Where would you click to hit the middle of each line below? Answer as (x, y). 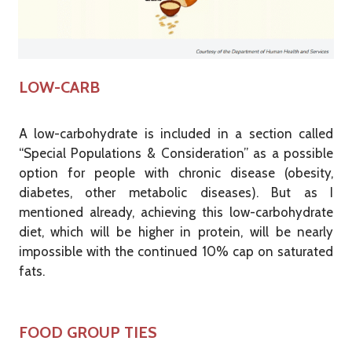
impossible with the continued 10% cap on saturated (176, 252)
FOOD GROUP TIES (88, 332)
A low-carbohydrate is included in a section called (176, 134)
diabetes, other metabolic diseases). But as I (176, 193)
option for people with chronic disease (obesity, (176, 173)
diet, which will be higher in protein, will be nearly (176, 232)
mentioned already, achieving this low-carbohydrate (176, 213)
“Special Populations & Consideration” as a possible (176, 154)
